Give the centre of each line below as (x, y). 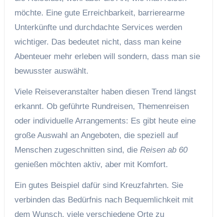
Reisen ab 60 (163, 150)
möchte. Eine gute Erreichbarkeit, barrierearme (99, 13)
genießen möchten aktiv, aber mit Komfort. (91, 165)
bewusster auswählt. (51, 71)
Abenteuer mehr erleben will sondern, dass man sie (107, 57)
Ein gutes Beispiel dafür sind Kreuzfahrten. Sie (99, 186)
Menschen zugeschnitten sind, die (77, 150)
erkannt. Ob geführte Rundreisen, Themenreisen (101, 107)
